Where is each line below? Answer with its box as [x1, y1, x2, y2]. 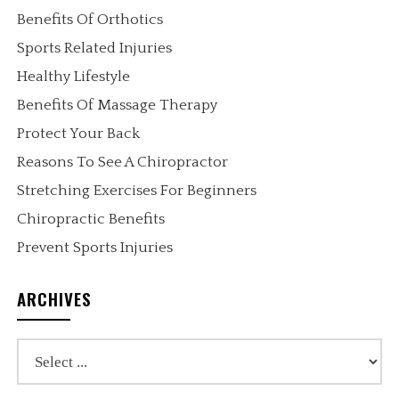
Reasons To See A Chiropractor [17, 154, 229, 171]
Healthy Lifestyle [17, 69, 131, 85]
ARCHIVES [17, 286, 93, 312]
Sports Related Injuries [17, 40, 173, 57]
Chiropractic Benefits [17, 211, 166, 228]
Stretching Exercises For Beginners [17, 183, 257, 199]
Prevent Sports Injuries [17, 240, 174, 256]
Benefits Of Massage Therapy [17, 97, 218, 114]
